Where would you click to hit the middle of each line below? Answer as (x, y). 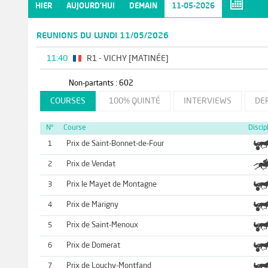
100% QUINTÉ (134, 101)
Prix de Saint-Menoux (102, 225)
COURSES (68, 101)
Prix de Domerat (93, 245)
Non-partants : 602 (101, 83)
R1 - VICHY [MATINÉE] (128, 58)
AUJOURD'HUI (91, 6)
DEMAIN (143, 6)
